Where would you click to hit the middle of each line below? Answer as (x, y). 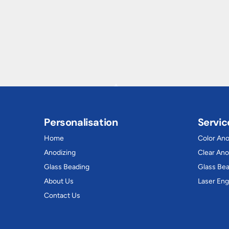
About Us (59, 181)
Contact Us (62, 196)
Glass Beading (67, 167)
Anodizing (60, 153)
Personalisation (81, 122)
